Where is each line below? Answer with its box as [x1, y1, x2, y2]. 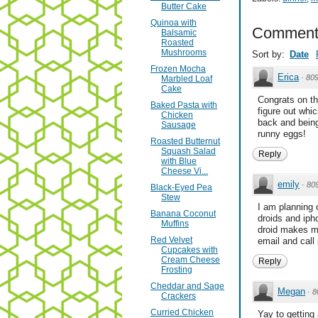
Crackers [160, 291, 196, 302]
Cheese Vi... [160, 166, 208, 177]
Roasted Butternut [150, 136, 220, 147]
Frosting [160, 265, 192, 275]
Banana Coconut [150, 209, 216, 219]
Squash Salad [160, 146, 216, 157]
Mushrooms [160, 48, 207, 58]
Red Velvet [150, 235, 192, 246]
